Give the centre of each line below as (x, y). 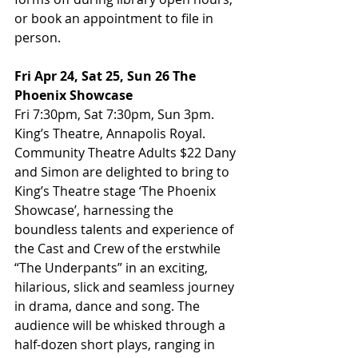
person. (38, 38)
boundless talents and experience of (125, 230)
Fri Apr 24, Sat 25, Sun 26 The (107, 76)
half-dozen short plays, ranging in (116, 345)
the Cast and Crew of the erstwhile (119, 249)
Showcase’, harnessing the (95, 211)
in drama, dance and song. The (109, 306)
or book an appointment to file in (115, 19)
